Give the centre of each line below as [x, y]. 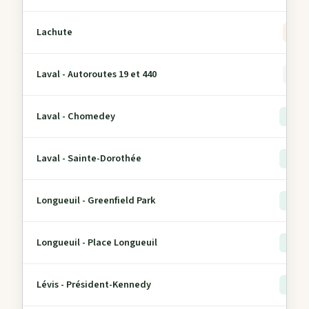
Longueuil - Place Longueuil [97, 242]
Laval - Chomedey [76, 116]
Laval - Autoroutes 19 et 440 [97, 74]
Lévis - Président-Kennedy [94, 285]
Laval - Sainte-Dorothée [89, 158]
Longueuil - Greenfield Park [96, 200]
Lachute [54, 32]
